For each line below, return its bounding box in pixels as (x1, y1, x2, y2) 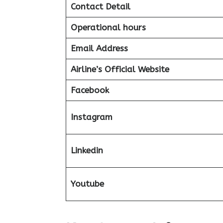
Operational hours (70, 22, 146, 32)
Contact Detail (70, 1, 130, 11)
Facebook (70, 85, 109, 95)
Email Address (70, 43, 128, 53)
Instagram (70, 112, 112, 122)
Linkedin (70, 145, 103, 155)
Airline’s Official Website (70, 64, 169, 74)
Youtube (70, 179, 104, 189)
